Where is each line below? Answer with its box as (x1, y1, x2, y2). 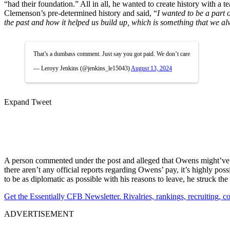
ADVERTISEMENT (4, 209, 74, 218)
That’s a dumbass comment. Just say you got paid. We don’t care (33, 50, 190, 57)
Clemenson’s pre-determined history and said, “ (4, 8, 157, 17)
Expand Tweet (4, 97, 51, 106)
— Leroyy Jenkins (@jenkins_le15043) (33, 64, 131, 72)
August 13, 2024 (131, 64, 172, 72)
